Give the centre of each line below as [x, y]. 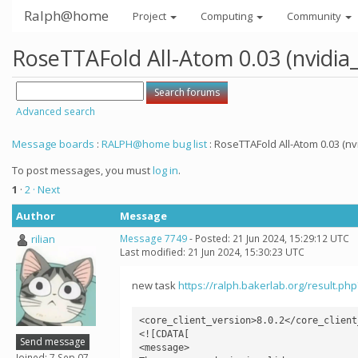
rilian [43, 239]
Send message [53, 341]
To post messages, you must [82, 170]
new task [155, 285]
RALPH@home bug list [154, 144]
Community [315, 16]
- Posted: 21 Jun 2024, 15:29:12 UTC [268, 239]
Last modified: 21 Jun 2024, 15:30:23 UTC [212, 252]
